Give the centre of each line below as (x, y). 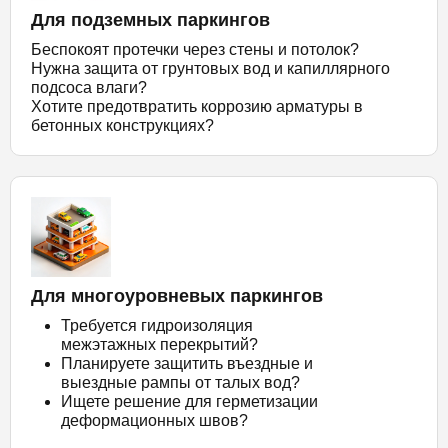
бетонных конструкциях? (122, 125)
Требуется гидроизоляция (157, 325)
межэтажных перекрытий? (159, 344)
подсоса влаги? (89, 87)
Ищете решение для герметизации (189, 401)
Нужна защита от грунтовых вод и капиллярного (210, 68)
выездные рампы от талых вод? (180, 382)
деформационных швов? (154, 420)
